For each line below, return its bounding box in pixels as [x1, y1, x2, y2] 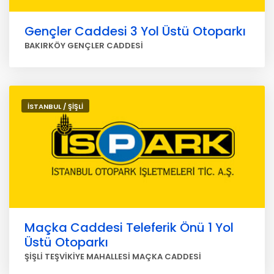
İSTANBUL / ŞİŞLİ [28, 102, 83, 111]
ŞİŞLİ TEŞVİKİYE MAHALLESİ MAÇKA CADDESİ [24, 251, 201, 262]
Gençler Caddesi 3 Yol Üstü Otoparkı [24, 23, 246, 40]
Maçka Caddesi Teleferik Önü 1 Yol [24, 219, 234, 236]
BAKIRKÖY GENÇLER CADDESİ [24, 40, 143, 51]
